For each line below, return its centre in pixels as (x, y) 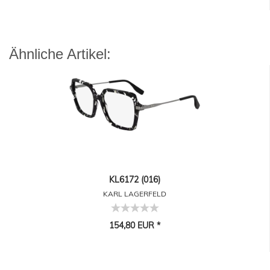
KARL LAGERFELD (135, 194)
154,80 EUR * (135, 226)
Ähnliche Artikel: (60, 54)
